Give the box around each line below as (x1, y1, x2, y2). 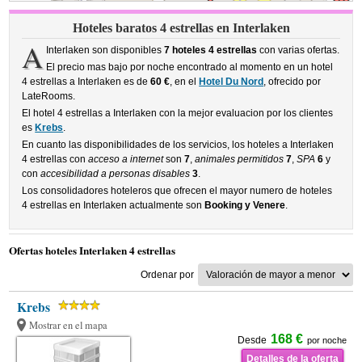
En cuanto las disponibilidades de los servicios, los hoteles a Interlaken (22, 139, 335, 150)
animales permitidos (195, 154, 284, 165)
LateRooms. (22, 90, 76, 102)
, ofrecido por (263, 76, 322, 87)
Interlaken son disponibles (45, 44, 164, 56)
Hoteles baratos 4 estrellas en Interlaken (72, 21, 290, 35)
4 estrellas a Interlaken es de (22, 76, 151, 87)
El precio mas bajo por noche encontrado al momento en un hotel (45, 61, 333, 73)
